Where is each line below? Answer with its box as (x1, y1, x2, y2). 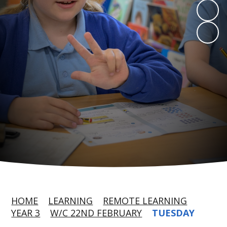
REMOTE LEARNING (103, 195, 187, 207)
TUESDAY (152, 207, 195, 219)
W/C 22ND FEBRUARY (50, 207, 142, 219)
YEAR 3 (11, 207, 41, 219)
